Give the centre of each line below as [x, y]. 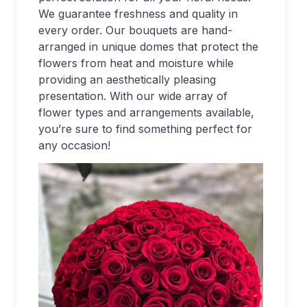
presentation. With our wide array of [133, 96]
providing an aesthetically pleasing [127, 79]
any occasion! [74, 145]
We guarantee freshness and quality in [138, 14]
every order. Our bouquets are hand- [135, 30]
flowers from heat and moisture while [136, 63]
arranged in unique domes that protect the [148, 47]
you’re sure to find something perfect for [145, 129]
